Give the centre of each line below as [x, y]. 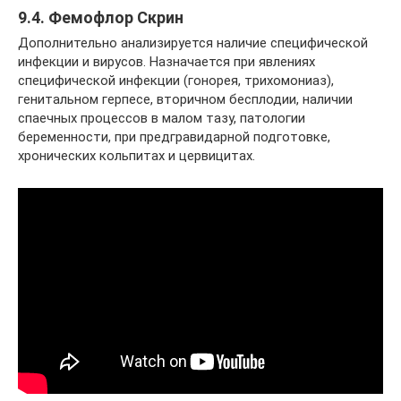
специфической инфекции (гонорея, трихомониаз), [176, 80]
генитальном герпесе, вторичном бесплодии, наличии [185, 99]
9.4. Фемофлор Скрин [101, 17]
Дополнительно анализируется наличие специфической [193, 43]
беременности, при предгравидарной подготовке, [174, 137]
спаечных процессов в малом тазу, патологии [162, 118]
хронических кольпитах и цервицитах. [137, 155]
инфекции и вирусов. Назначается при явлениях [166, 61]
